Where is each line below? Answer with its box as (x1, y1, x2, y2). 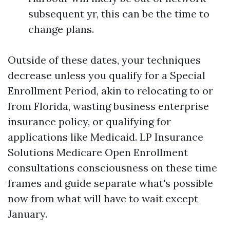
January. (8, 207, 47, 220)
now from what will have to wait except (8, 192, 198, 205)
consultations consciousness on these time (8, 161, 217, 174)
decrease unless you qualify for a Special (8, 69, 205, 82)
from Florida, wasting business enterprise (8, 100, 209, 112)
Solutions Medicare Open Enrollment (8, 146, 188, 159)
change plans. (28, 23, 94, 35)
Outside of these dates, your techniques (8, 53, 201, 66)
